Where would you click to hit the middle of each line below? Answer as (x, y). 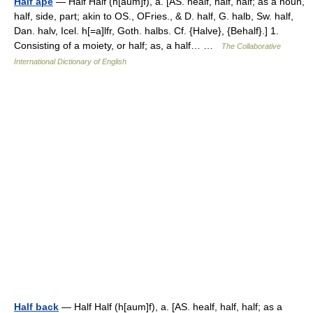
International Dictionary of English (70, 61)
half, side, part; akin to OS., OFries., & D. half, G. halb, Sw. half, (154, 16)
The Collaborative (251, 46)
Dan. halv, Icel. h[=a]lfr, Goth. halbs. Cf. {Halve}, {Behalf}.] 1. (146, 31)
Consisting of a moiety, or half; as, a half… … (118, 45)
